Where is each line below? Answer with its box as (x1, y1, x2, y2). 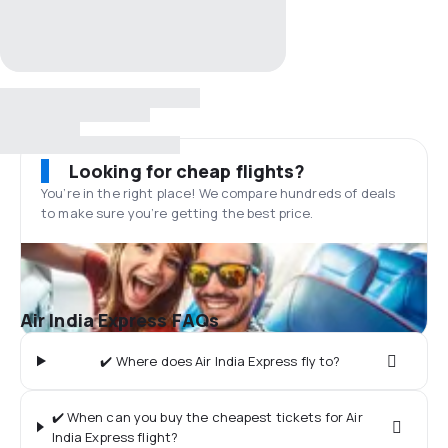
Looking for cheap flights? (69, 159, 306, 183)
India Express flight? (51, 428, 179, 446)
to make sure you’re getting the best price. (41, 204, 314, 222)
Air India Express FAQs (20, 308, 219, 332)
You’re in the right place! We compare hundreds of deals (41, 184, 396, 202)
